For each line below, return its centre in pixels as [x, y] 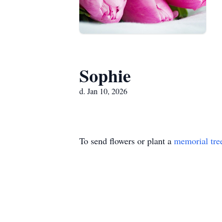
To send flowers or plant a [127, 141]
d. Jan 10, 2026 [103, 91]
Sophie [105, 75]
